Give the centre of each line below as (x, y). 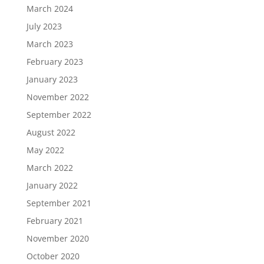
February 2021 (55, 221)
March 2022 (49, 168)
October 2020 (53, 256)
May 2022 (45, 150)
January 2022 (52, 185)
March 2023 (49, 44)
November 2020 (57, 238)
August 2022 (51, 132)
